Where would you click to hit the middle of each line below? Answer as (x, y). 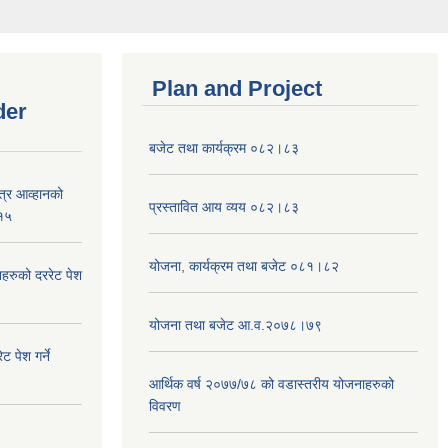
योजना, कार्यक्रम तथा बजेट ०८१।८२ (244, 266)
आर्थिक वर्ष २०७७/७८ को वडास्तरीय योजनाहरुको (271, 384)
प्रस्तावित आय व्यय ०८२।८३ (224, 207)
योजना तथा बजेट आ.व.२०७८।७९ (235, 325)
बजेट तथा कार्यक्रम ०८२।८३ (224, 148)
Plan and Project (237, 89)
